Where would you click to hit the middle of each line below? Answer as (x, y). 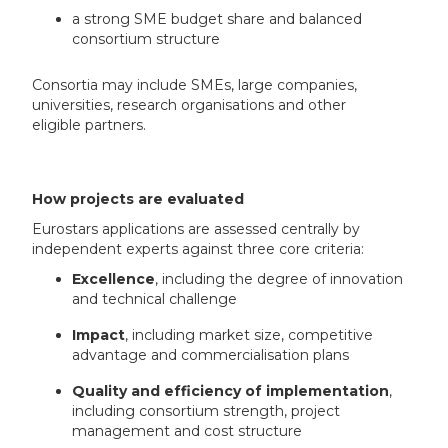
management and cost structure (187, 431)
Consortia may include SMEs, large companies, (195, 85)
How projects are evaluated (138, 199)
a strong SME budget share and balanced (217, 19)
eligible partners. (89, 125)
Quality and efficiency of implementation (231, 391)
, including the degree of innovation (279, 279)
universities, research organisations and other (189, 105)
